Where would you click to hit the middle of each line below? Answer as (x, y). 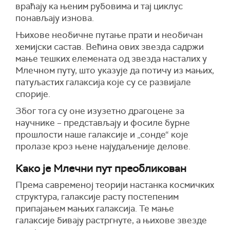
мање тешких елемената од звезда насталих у (111, 59)
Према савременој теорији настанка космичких (115, 185)
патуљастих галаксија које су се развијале (103, 82)
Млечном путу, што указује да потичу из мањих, (115, 71)
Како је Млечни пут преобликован (101, 169)
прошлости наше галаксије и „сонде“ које (102, 135)
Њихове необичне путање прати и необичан (109, 35)
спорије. (33, 94)
